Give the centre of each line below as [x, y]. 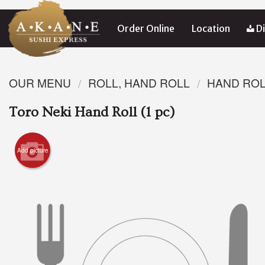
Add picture [33, 151]
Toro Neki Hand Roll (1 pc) [92, 112]
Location [211, 28]
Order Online [146, 28]
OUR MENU [40, 83]
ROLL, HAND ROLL [139, 83]
